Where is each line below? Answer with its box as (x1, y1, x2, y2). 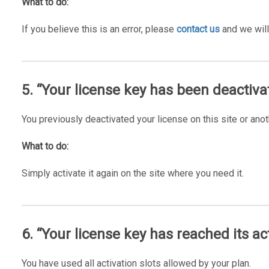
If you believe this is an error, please (21, 23, 177, 35)
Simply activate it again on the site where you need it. (21, 167, 244, 179)
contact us (176, 23, 220, 35)
